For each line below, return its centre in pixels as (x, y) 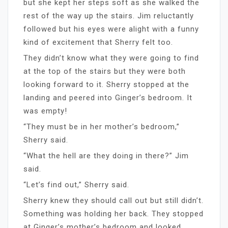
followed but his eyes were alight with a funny (111, 29)
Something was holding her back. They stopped (113, 213)
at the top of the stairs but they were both (105, 71)
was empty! (45, 111)
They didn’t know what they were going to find (111, 58)
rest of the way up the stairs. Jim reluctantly (109, 16)
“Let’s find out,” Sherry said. (76, 184)
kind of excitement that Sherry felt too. (98, 42)
